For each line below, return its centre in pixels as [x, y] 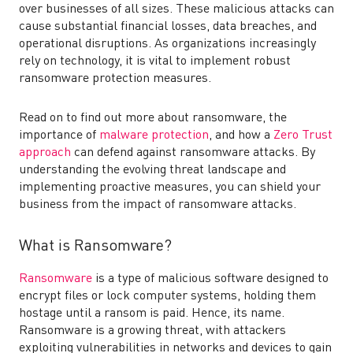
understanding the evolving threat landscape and [152, 170]
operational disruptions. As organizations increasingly [167, 44]
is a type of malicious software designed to [212, 279]
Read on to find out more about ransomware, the [153, 118]
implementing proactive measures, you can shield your [170, 188]
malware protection [154, 136]
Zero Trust [303, 136]
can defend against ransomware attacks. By [193, 153]
